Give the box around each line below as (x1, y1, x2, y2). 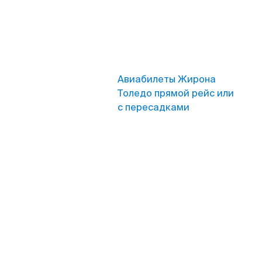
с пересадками (118, 101, 189, 113)
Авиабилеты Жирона (118, 73, 216, 85)
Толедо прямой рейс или (118, 87, 234, 99)
